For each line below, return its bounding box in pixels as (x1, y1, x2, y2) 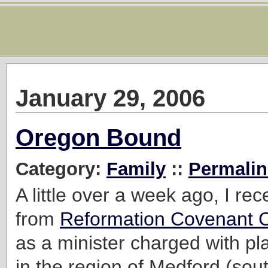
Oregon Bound (16, 124, 181, 151)
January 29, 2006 (16, 85, 205, 111)
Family (106, 158, 166, 179)
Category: (16, 158, 106, 179)
